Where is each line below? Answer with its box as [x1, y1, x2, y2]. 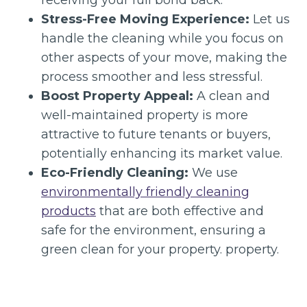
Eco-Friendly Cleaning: [41, 164, 188, 180]
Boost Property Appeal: [41, 88, 193, 103]
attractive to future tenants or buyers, [41, 126, 271, 142]
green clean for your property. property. [41, 241, 279, 257]
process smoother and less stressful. [41, 69, 262, 84]
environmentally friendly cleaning [41, 184, 249, 199]
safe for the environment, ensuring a [41, 222, 266, 238]
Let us [249, 11, 290, 27]
